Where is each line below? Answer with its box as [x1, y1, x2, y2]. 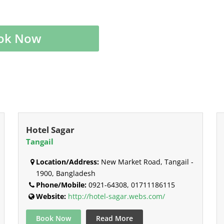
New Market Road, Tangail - [98, 156, 193, 166]
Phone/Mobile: [35, 179, 86, 189]
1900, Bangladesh [35, 168, 95, 178]
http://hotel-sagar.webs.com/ [67, 191, 165, 201]
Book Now [35, 213, 71, 223]
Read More [95, 213, 133, 223]
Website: [35, 191, 66, 201]
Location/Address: [35, 156, 99, 166]
